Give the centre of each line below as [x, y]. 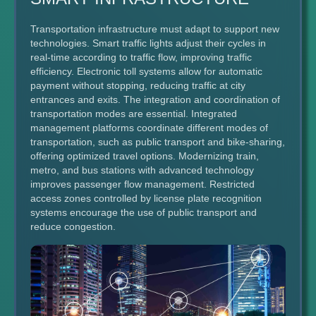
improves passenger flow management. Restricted [142, 184]
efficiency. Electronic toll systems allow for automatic [146, 71]
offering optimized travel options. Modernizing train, [145, 156]
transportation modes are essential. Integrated [134, 114]
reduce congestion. [73, 226]
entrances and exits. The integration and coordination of [155, 99]
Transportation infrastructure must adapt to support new [155, 29]
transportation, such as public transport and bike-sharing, [158, 142]
